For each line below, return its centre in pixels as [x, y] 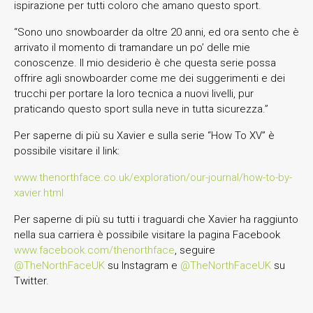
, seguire [195, 250]
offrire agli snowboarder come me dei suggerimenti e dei [150, 78]
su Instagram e [143, 265]
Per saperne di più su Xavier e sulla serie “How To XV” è [144, 135]
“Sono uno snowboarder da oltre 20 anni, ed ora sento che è [156, 32]
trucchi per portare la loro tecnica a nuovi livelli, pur [134, 93]
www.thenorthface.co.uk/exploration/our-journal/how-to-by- [153, 177]
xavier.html [39, 192]
